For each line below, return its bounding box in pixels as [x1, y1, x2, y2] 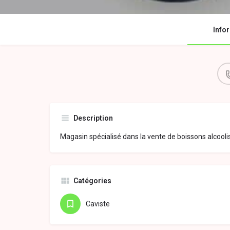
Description [73, 114, 113, 123]
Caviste [86, 200, 110, 208]
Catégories [73, 177, 111, 185]
